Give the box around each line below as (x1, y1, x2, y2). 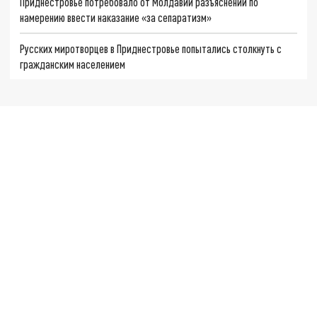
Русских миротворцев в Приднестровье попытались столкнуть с (20, 42, 282, 55)
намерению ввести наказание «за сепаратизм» (20, 11, 212, 25)
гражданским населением (20, 57, 126, 71)
